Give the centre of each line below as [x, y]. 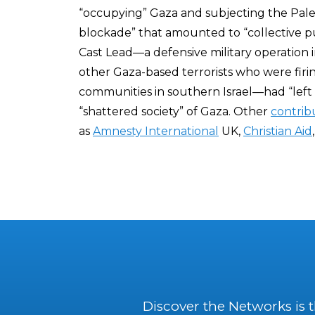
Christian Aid [278, 131]
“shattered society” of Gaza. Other [175, 111]
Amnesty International [156, 131]
